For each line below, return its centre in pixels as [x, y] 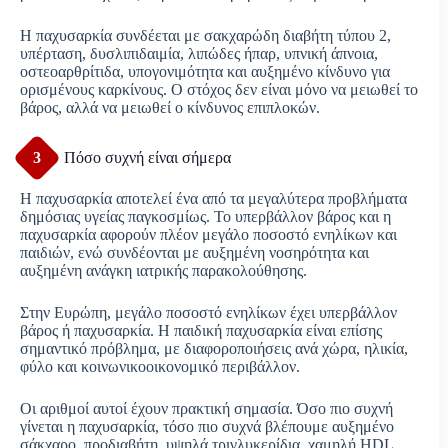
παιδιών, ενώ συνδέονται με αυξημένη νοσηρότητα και [194, 253]
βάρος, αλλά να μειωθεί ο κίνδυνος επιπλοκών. [170, 108]
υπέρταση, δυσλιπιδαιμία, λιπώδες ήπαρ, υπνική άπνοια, [199, 54]
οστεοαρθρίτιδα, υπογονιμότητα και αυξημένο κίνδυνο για [205, 72]
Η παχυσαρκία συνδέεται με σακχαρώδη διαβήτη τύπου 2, [205, 36]
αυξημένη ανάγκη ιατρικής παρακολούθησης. [163, 271]
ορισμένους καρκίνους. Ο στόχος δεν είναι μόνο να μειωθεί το [219, 90]
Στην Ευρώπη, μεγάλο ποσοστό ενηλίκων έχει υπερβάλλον [208, 313]
